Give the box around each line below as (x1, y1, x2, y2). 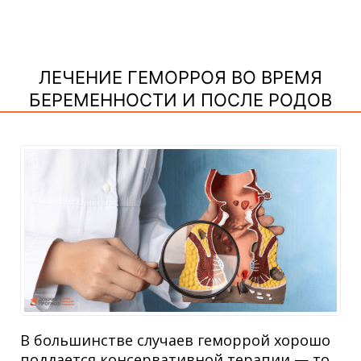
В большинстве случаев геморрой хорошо (20, 330, 330, 351)
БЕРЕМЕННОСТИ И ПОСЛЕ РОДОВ (29, 89, 332, 111)
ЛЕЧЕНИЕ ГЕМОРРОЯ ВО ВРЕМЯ (39, 67, 322, 89)
